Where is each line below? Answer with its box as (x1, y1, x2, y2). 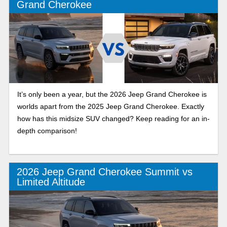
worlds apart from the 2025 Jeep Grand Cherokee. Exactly (17, 102, 204, 110)
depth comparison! (17, 126, 77, 135)
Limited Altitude (16, 176, 85, 187)
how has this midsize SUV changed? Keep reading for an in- (17, 114, 210, 123)
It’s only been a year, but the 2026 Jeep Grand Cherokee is (17, 90, 207, 98)
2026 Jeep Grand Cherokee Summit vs (16, 166, 193, 177)
